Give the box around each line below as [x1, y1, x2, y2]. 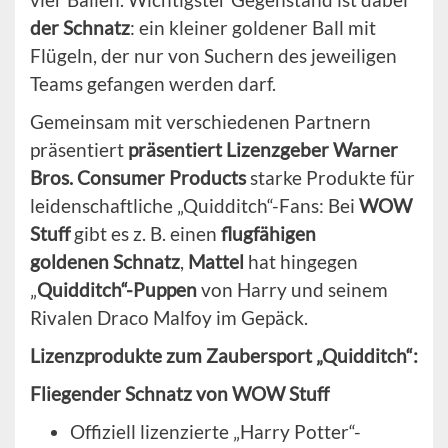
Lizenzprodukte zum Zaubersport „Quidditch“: [30, 343, 418, 367]
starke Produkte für [246, 165, 415, 189]
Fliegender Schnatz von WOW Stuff [30, 381, 329, 405]
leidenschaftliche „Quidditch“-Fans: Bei [30, 193, 359, 217]
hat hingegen [248, 249, 358, 273]
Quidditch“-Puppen [37, 277, 197, 301]
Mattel [188, 249, 248, 273]
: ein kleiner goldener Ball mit [130, 15, 376, 39]
